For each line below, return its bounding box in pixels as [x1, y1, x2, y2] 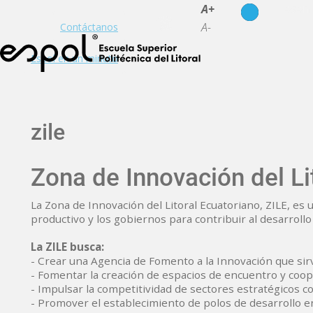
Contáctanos [60, 20, 118, 34]
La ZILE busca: [31, 240, 104, 254]
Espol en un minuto [31, 52, 118, 65]
